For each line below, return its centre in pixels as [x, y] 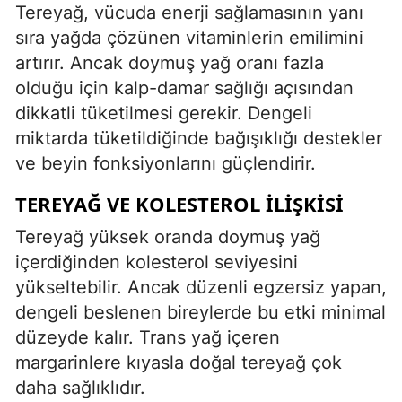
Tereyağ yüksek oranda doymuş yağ [168, 236]
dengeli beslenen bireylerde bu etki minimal [201, 312]
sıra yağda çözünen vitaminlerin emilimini [189, 37]
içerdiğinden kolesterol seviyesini [157, 262]
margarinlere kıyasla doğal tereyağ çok [179, 362]
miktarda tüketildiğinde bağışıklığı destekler [199, 138]
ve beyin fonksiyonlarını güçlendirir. [166, 163]
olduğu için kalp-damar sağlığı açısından [184, 87]
